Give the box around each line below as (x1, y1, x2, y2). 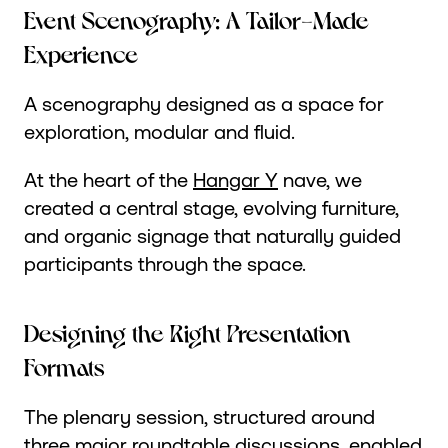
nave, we (278, 168, 362, 192)
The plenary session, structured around (24, 405, 375, 429)
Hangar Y (193, 168, 278, 192)
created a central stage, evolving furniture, (24, 196, 399, 220)
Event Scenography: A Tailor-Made (24, 4, 369, 34)
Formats (24, 351, 105, 381)
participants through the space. (24, 252, 306, 276)
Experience (24, 38, 138, 68)
